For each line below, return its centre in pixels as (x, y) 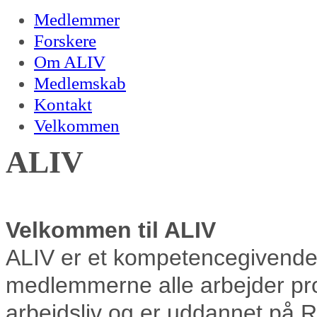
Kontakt (63, 104)
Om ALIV (70, 62)
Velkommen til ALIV (111, 230)
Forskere (65, 41)
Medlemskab (80, 83)
